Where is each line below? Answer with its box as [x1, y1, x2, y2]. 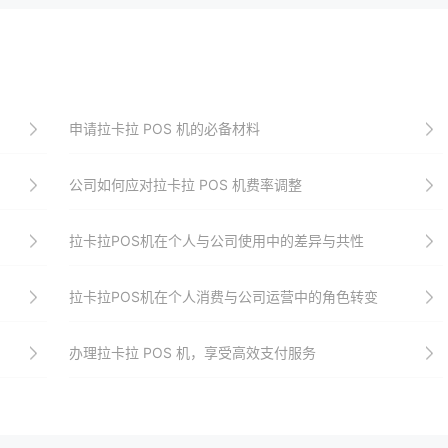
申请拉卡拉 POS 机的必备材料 [68, 120, 260, 137]
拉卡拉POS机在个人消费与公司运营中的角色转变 [68, 288, 378, 305]
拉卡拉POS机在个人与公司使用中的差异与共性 [68, 232, 364, 249]
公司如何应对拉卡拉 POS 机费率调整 [68, 176, 302, 193]
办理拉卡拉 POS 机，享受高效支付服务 [68, 344, 316, 361]
